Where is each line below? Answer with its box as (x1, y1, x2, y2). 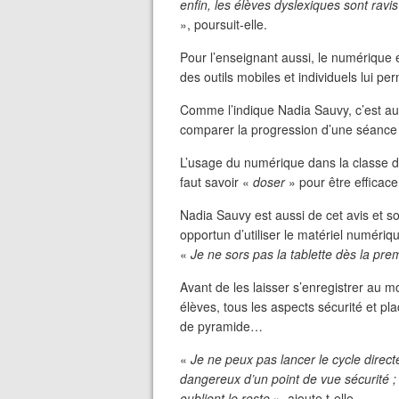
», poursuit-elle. (180, 15, 267, 33)
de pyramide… (180, 317, 263, 335)
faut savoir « (180, 173, 253, 191)
